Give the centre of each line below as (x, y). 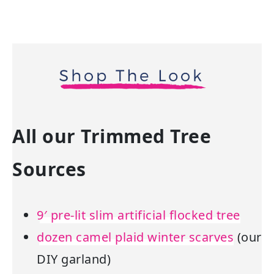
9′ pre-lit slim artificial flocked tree (139, 215)
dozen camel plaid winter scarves (135, 237)
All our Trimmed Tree (112, 136)
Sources (49, 169)
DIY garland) (74, 259)
